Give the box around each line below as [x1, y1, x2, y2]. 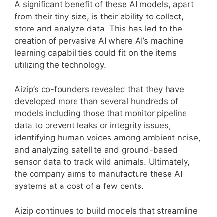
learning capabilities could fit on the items [15, 47, 177, 58]
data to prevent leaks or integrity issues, [15, 121, 171, 130]
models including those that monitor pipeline [15, 108, 187, 118]
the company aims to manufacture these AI [15, 169, 182, 179]
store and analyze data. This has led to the [15, 23, 182, 33]
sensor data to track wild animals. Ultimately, [15, 157, 190, 167]
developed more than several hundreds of [15, 96, 178, 106]
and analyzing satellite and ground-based [15, 145, 178, 155]
